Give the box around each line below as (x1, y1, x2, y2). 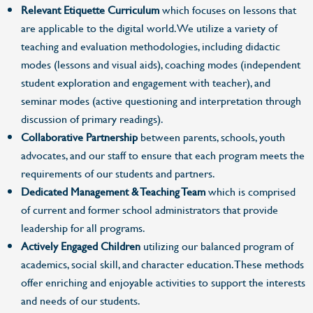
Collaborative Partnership (21, 130, 138, 144)
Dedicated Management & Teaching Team (21, 184, 205, 198)
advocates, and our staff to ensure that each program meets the (21, 148, 305, 162)
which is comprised (205, 184, 296, 198)
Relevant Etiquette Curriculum (21, 3, 162, 17)
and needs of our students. (21, 293, 140, 307)
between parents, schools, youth (138, 130, 285, 144)
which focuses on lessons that (162, 3, 296, 17)
